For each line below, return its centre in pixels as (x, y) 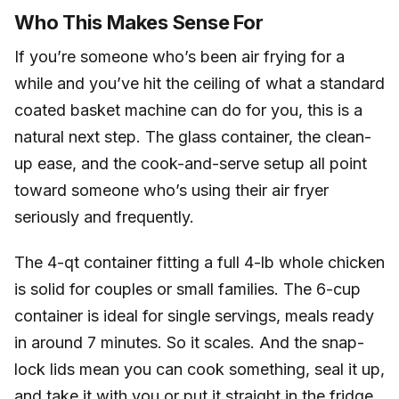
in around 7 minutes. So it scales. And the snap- (189, 343)
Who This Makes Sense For (139, 22)
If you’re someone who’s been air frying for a (179, 56)
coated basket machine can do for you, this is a (188, 110)
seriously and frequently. (104, 216)
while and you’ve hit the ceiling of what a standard (199, 83)
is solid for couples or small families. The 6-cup (187, 289)
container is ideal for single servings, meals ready (194, 316)
